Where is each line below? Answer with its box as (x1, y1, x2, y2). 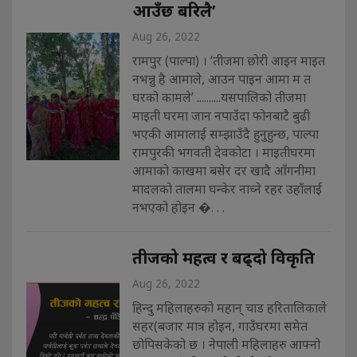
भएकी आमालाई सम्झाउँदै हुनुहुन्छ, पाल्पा (131, 124, 319, 143)
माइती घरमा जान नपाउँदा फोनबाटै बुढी (131, 106, 310, 124)
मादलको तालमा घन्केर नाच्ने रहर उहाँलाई (131, 179, 322, 198)
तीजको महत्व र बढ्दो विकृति (131, 245, 315, 269)
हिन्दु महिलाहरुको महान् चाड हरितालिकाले (131, 298, 327, 316)
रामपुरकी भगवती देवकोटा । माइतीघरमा (131, 143, 315, 161)
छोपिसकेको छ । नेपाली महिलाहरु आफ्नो (131, 335, 320, 353)
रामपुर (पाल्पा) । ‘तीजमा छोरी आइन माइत (131, 51, 325, 69)
